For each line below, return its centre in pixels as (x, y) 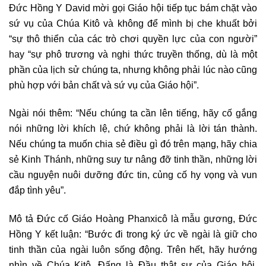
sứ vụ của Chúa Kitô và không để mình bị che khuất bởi (133, 23)
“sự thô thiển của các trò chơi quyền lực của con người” (133, 38)
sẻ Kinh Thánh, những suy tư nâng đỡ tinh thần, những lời (133, 159)
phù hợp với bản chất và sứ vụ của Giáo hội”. (104, 85)
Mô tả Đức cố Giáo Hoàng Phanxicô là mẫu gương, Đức (133, 218)
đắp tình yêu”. (37, 190)
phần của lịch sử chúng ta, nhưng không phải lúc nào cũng (133, 69)
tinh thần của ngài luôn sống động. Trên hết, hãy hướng (133, 249)
